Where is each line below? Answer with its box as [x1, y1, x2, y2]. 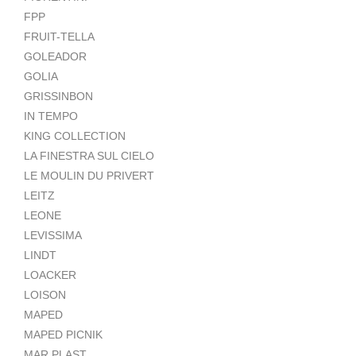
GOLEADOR [24, 49, 87, 63]
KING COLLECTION [24, 129, 126, 142]
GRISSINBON [24, 89, 93, 103]
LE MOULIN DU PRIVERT [24, 168, 154, 182]
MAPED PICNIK [24, 327, 103, 341]
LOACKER [24, 268, 76, 281]
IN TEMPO [24, 109, 78, 122]
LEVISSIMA [24, 228, 82, 242]
